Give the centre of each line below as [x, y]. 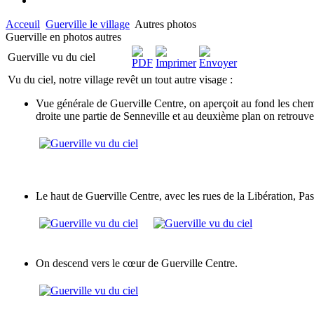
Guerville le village [88, 24]
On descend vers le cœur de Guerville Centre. [137, 263]
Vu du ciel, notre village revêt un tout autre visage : [120, 79]
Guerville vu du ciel [52, 57]
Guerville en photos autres [63, 36]
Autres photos [164, 24]
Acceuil [23, 24]
